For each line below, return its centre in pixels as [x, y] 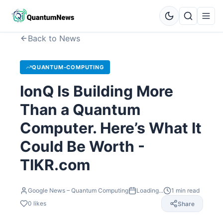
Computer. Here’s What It [111, 128]
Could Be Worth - [82, 146]
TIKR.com [55, 165]
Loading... [150, 190]
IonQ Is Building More [97, 91]
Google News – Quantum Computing [78, 190]
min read [187, 190]
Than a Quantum [80, 110]
